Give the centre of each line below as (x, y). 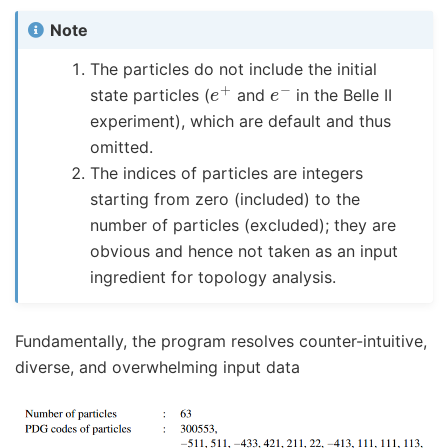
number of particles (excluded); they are (243, 224)
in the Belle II (342, 94)
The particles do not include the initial (234, 68)
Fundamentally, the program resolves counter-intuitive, (221, 340)
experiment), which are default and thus (241, 120)
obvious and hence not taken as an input (244, 250)
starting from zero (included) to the (225, 198)
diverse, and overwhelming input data (157, 366)
